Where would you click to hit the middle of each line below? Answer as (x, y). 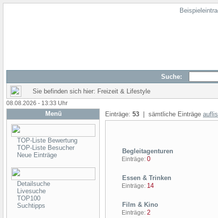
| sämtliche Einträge (171, 114)
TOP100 (29, 198)
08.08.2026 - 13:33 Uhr (37, 103)
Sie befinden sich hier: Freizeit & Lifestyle (91, 91)
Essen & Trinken (146, 178)
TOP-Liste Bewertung (47, 140)
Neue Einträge (37, 155)
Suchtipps (31, 206)
